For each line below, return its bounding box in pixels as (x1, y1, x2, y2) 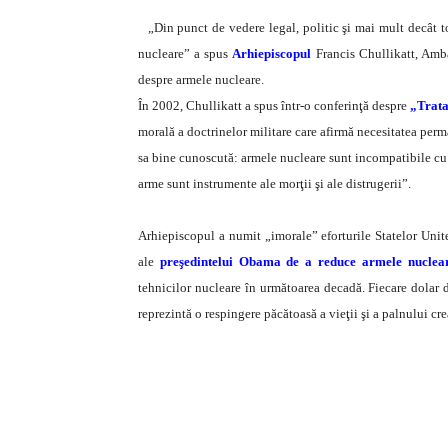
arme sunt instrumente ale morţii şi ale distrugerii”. (138, 176, 411, 191)
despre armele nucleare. (138, 72, 264, 87)
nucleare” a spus (138, 46, 233, 61)
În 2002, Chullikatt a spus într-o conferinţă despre (138, 98, 410, 113)
